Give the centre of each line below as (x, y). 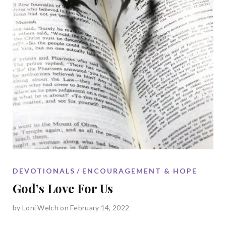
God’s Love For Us (63, 188)
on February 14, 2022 (95, 207)
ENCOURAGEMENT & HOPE (140, 171)
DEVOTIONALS (44, 171)
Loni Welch (40, 207)
